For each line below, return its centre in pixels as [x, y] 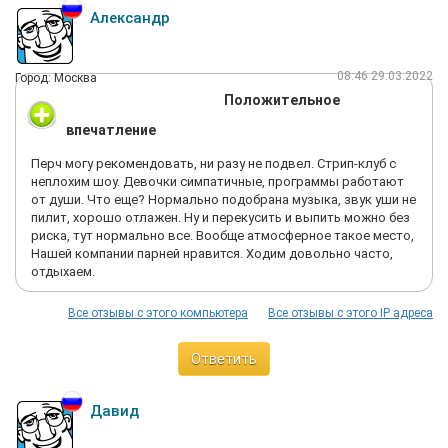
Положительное [282, 100]
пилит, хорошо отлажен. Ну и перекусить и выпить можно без [220, 217]
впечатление [111, 130]
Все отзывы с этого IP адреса [350, 313]
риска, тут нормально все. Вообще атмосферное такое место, [222, 235]
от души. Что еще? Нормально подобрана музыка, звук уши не [223, 199]
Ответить [224, 359]
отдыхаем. [63, 271]
